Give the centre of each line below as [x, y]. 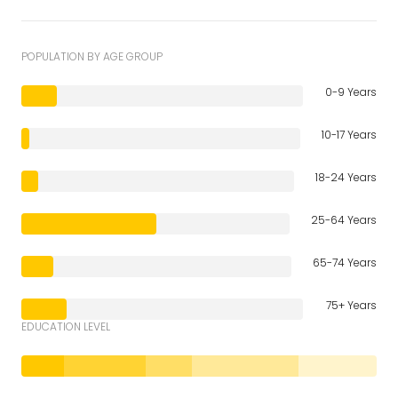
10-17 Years [349, 134]
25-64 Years [344, 219]
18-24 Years [346, 177]
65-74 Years [345, 262]
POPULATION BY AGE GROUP [92, 56]
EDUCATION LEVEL [66, 326]
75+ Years [351, 305]
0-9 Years [351, 92]
